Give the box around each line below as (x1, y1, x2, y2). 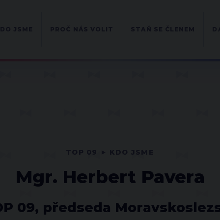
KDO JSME (109, 148, 154, 157)
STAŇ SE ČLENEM (131, 26, 195, 33)
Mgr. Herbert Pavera (15, 166, 205, 188)
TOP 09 (66, 148, 98, 157)
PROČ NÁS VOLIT (50, 26, 114, 33)
